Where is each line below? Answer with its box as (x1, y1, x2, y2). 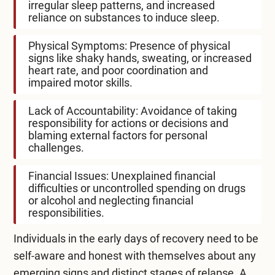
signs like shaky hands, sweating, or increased (28, 51, 252, 64)
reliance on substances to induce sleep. (28, 10, 220, 24)
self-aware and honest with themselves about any (13, 249, 256, 262)
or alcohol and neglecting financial (28, 193, 193, 207)
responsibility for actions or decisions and (28, 116, 228, 130)
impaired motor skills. (28, 76, 133, 89)
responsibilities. (28, 206, 104, 219)
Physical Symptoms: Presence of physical (28, 39, 230, 52)
